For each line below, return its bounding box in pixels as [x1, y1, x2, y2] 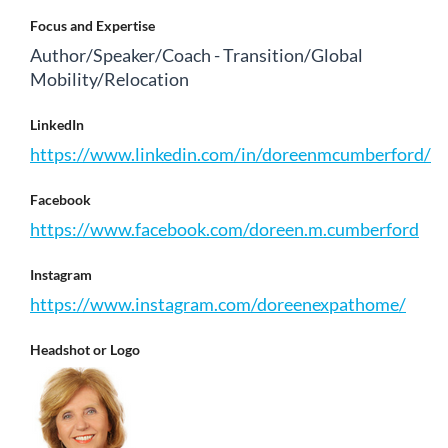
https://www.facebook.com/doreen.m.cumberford [30, 218, 419, 241]
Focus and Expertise [30, 17, 155, 35]
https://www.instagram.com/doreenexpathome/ [30, 293, 406, 316]
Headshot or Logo [30, 341, 140, 359]
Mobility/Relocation [30, 68, 189, 91]
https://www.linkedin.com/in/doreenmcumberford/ [30, 143, 431, 166]
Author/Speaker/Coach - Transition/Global [30, 44, 363, 67]
